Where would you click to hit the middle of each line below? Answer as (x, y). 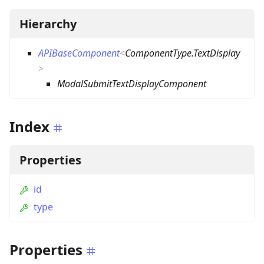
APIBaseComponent (79, 53)
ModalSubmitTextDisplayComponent (132, 84)
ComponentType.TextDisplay (182, 53)
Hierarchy (48, 24)
